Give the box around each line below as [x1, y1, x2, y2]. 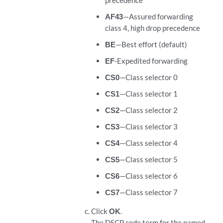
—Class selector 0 [119, 73, 178, 82]
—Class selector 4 [119, 138, 178, 147]
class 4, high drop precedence [105, 23, 200, 32]
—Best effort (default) [115, 40, 187, 49]
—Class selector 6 [119, 171, 178, 180]
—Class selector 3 [119, 122, 178, 131]
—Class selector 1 [119, 89, 178, 98]
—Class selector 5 [119, 155, 178, 164]
